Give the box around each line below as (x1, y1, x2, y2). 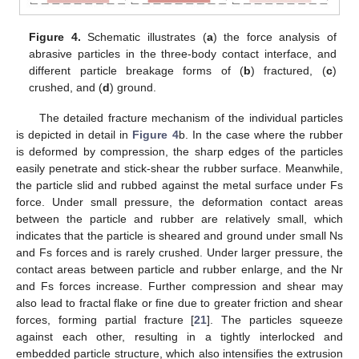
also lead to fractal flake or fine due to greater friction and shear (16, 296, 343, 309)
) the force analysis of (212, 30, 337, 43)
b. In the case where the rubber (178, 127, 344, 141)
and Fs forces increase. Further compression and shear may (16, 279, 343, 292)
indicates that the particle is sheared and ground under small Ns (16, 228, 343, 242)
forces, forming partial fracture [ (16, 313, 195, 326)
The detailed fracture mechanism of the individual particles (38, 111, 343, 124)
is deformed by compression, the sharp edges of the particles (16, 144, 343, 158)
